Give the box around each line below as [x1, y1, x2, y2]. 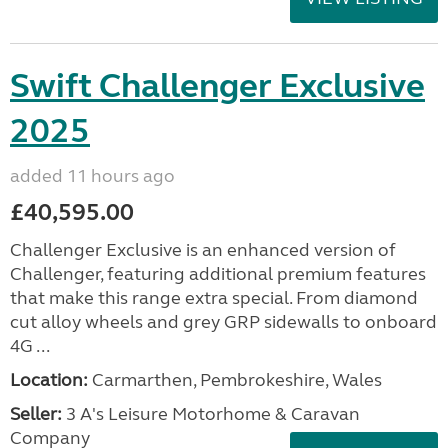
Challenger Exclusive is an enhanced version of [10, 239, 396, 261]
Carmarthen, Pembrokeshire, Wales [88, 369, 382, 391]
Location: [10, 369, 88, 391]
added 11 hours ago [10, 165, 175, 187]
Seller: [10, 403, 62, 425]
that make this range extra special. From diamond [10, 287, 418, 309]
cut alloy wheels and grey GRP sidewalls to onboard [10, 311, 437, 333]
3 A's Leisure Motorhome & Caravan [62, 403, 360, 425]
